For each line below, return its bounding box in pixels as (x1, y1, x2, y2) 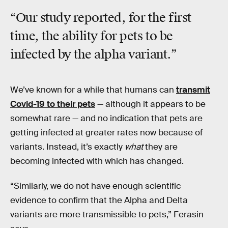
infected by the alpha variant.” (10, 47, 177, 63)
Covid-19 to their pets (10, 98, 95, 109)
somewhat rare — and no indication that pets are (10, 112, 203, 124)
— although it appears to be (95, 98, 206, 109)
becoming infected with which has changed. (10, 155, 184, 166)
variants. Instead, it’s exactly (10, 141, 125, 152)
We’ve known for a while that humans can (10, 84, 176, 95)
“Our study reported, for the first (10, 10, 191, 26)
